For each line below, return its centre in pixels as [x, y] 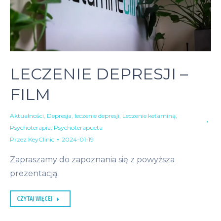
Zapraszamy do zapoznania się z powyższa [92, 160]
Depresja [59, 116]
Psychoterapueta [78, 128]
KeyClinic [41, 140]
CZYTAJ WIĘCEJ [35, 199]
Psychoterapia [30, 128]
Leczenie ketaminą [149, 116]
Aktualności [27, 116]
